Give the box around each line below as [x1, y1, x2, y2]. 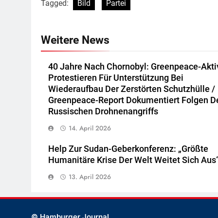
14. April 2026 [69, 124, 111, 133]
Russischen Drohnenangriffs [48, 107, 158, 117]
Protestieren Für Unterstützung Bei [48, 73, 183, 83]
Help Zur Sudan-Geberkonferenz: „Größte [48, 144, 208, 154]
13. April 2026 [69, 172, 111, 182]
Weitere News [41, 33, 109, 47]
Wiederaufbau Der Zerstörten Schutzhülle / [48, 84, 215, 94]
